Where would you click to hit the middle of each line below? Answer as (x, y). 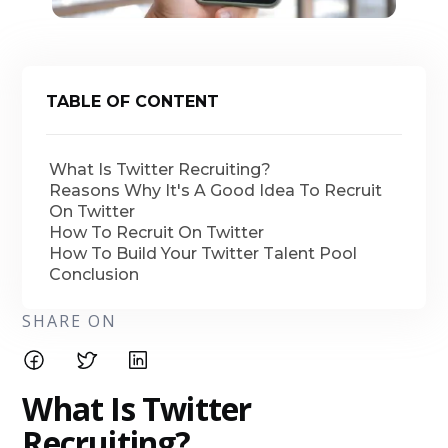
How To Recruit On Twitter (157, 232)
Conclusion (94, 274)
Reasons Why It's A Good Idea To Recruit (216, 190)
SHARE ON (70, 321)
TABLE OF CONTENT (133, 101)
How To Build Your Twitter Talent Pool (203, 253)
